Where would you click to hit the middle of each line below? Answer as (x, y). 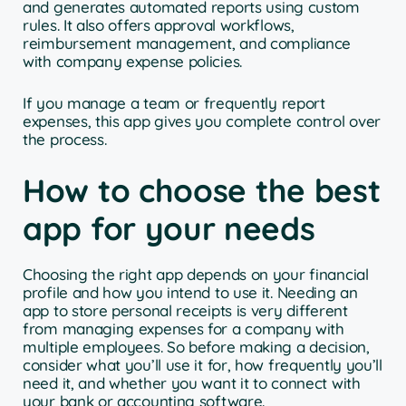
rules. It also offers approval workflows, (159, 25)
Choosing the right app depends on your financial (196, 275)
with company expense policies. (132, 62)
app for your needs (169, 229)
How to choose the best (202, 191)
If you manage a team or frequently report (174, 102)
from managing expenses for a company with (184, 329)
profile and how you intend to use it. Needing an (190, 293)
